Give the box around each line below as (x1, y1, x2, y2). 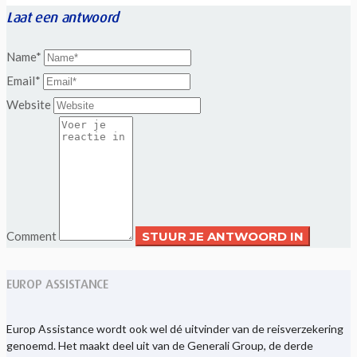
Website (6, 96, 51, 112)
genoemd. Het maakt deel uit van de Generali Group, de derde (6, 338, 313, 352)
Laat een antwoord (6, 8, 119, 26)
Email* (6, 73, 41, 88)
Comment (6, 228, 57, 243)
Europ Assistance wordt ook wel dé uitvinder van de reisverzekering (6, 321, 343, 335)
